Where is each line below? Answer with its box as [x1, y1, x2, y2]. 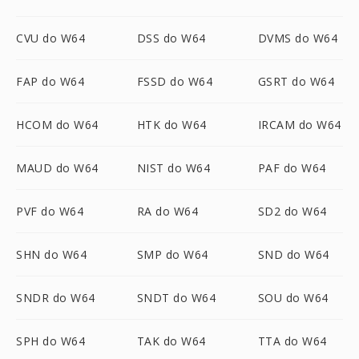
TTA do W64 [257, 333, 327, 349]
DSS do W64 [136, 30, 206, 46]
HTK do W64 [136, 117, 207, 132]
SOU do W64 [257, 290, 329, 305]
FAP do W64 [16, 74, 84, 89]
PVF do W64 [16, 204, 83, 219]
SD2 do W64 [257, 204, 327, 219]
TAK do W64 [136, 333, 206, 349]
